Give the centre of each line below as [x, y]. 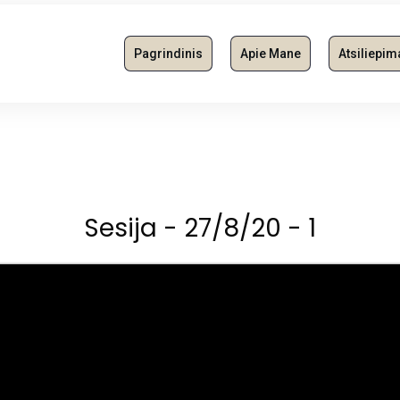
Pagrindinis [168, 54]
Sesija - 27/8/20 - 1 [200, 228]
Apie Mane [270, 54]
